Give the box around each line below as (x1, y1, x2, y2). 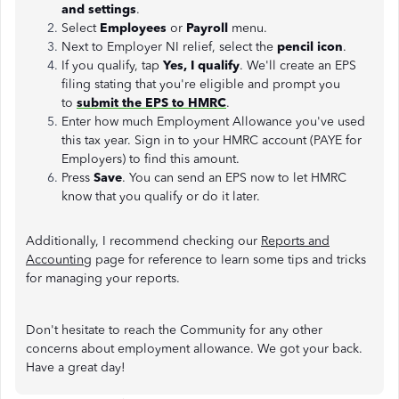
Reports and (261, 232, 330, 248)
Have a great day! (26, 359, 126, 375)
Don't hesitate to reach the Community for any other (26, 322, 322, 338)
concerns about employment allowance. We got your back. (26, 340, 362, 356)
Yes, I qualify (163, 57, 240, 73)
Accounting (26, 251, 92, 267)
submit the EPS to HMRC (77, 94, 226, 110)
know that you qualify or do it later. (61, 188, 260, 204)
